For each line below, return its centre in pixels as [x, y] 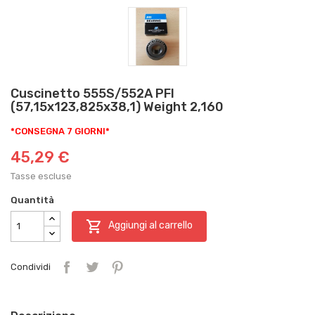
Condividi [31, 267]
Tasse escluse [41, 176]
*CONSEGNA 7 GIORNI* [60, 131]
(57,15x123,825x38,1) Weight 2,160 [117, 107]
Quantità [32, 200]
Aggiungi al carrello [150, 226]
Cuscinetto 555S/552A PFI [92, 93]
